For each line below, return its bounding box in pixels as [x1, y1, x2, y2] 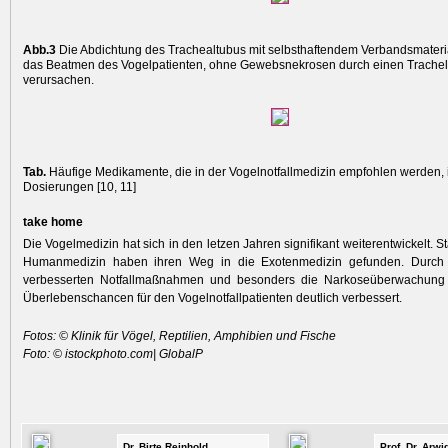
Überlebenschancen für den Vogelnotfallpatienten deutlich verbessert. [23, 291, 402, 306]
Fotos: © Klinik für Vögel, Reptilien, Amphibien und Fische [23, 329, 336, 344]
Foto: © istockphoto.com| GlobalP [23, 347, 203, 362]
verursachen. [23, 73, 94, 88]
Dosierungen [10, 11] [23, 180, 136, 195]
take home [23, 215, 83, 230]
